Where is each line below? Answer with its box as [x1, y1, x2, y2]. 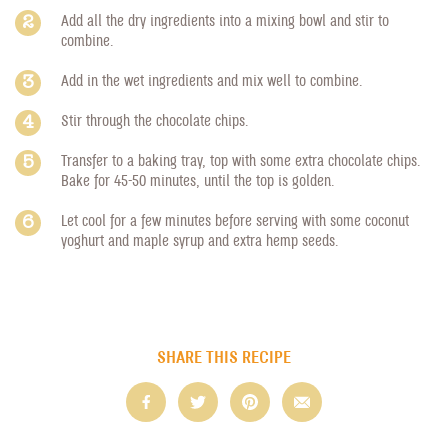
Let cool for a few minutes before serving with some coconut [61, 210, 409, 229]
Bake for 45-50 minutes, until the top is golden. [61, 170, 335, 189]
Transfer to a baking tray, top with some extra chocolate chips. [61, 150, 421, 169]
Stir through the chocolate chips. [61, 110, 249, 129]
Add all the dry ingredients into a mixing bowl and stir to [61, 10, 389, 29]
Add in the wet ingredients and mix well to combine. [61, 70, 363, 89]
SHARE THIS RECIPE [157, 345, 291, 367]
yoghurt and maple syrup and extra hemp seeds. [61, 230, 339, 249]
